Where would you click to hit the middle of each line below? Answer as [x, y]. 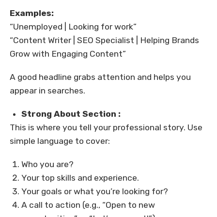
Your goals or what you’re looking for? [95, 192]
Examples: [32, 13]
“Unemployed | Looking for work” [73, 27]
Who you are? [47, 164]
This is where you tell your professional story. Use [106, 128]
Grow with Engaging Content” [68, 54]
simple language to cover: [60, 141]
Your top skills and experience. [80, 178]
